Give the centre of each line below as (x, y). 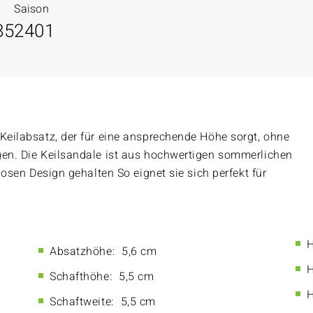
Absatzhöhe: (82, 252)
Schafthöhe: (81, 277)
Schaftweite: (82, 302)
